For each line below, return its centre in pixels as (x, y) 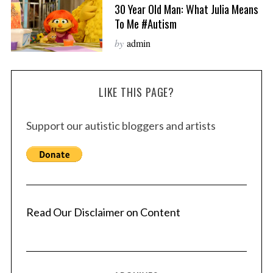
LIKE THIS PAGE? (136, 92)
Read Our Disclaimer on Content (103, 212)
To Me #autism (145, 23)
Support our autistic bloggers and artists (121, 126)
